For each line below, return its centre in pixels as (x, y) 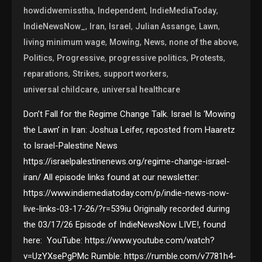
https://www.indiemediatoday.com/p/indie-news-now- (127, 193)
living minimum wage (65, 42)
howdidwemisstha (59, 11)
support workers (135, 74)
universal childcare (61, 90)
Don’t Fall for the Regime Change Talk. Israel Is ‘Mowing (130, 114)
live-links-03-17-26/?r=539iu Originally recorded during (127, 209)
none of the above (203, 42)
